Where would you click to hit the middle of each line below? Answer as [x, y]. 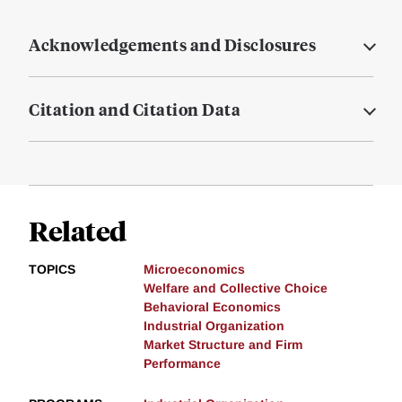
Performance [182, 364]
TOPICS [52, 270]
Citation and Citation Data [135, 109]
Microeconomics [194, 270]
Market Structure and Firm [223, 345]
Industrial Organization [214, 326]
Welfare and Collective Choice [236, 288]
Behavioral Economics [212, 307]
